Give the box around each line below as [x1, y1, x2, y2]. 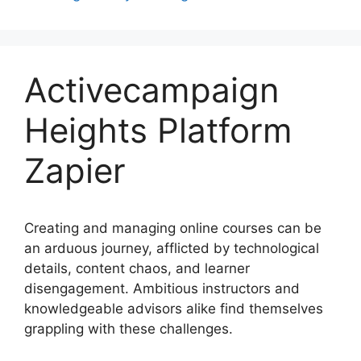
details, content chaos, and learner [24, 260, 250, 277]
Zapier [24, 150, 126, 192]
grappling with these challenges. [24, 321, 233, 338]
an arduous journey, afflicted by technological [24, 240, 319, 257]
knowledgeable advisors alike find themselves [24, 301, 323, 317]
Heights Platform [24, 110, 293, 151]
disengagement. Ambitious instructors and [24, 280, 300, 297]
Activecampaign [24, 69, 280, 111]
